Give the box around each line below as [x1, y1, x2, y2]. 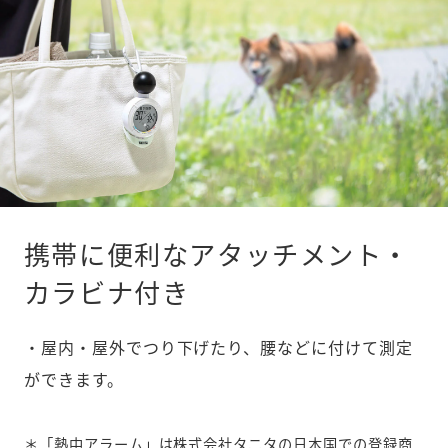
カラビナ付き [23, 278, 190, 310]
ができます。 [23, 366, 124, 391]
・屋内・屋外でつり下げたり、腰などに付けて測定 [23, 334, 413, 359]
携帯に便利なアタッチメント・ [23, 240, 410, 272]
